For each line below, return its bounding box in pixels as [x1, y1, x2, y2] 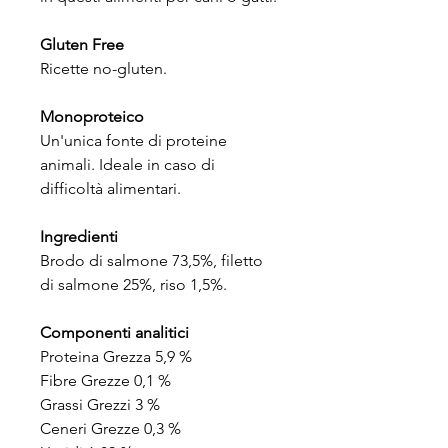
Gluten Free [40, 35, 124, 54]
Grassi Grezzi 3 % [40, 395, 160, 414]
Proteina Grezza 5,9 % [40, 347, 192, 366]
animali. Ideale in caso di [40, 155, 215, 174]
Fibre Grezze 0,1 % [40, 371, 171, 390]
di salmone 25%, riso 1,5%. [40, 275, 227, 294]
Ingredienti [40, 227, 118, 246]
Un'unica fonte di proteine [40, 131, 227, 150]
